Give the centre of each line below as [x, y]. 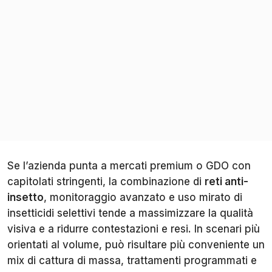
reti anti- [226, 182]
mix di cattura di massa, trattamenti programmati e [132, 261]
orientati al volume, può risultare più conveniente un [136, 245]
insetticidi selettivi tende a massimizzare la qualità [130, 213]
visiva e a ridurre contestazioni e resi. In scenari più [134, 229]
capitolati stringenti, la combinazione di [106, 182]
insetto [25, 198]
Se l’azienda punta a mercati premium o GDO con [129, 166]
